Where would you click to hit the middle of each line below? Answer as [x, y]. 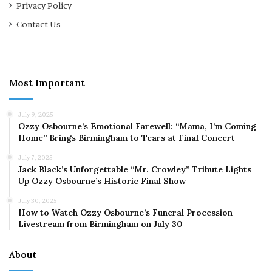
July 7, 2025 [36, 158]
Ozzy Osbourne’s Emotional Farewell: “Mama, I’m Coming [137, 127]
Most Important [47, 83]
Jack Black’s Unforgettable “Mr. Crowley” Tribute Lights [135, 170]
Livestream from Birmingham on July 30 [100, 224]
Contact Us [39, 25]
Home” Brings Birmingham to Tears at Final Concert [127, 138]
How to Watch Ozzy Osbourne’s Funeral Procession [125, 213]
